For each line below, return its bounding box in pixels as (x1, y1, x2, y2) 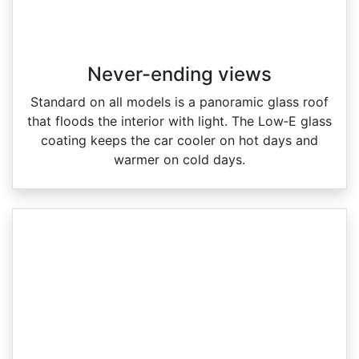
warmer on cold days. (114, 151, 245, 168)
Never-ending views (87, 63, 272, 87)
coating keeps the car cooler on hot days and (41, 132, 318, 149)
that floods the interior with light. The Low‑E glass (27, 113, 332, 130)
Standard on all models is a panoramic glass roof (30, 94, 329, 111)
